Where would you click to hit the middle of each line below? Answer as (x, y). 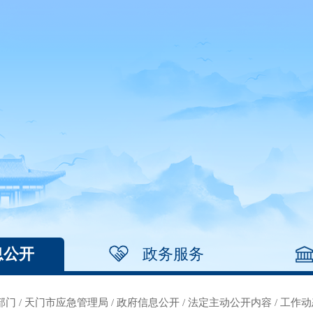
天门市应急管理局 (66, 303)
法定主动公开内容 (230, 303)
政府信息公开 (148, 303)
